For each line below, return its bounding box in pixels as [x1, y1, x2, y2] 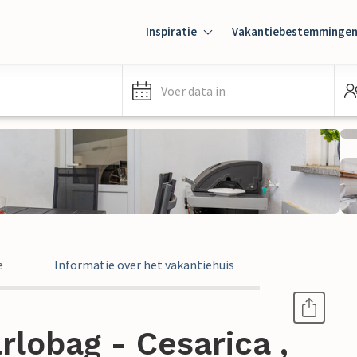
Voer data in [161, 83, 226, 99]
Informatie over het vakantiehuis [54, 257, 234, 273]
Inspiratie [146, 24, 197, 39]
